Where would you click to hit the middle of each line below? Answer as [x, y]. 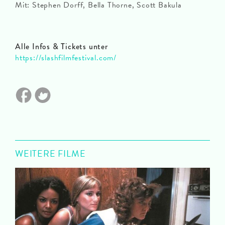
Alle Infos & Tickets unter [62, 47]
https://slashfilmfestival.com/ [66, 58]
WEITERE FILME [50, 154]
